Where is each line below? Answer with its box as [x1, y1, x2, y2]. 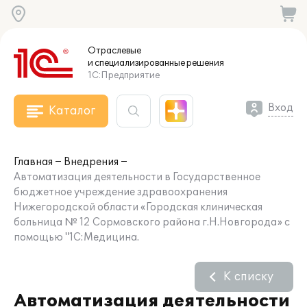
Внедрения [64, 156, 119, 168]
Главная [14, 156, 53, 168]
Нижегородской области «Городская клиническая [14, 201, 262, 213]
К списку [223, 270, 273, 284]
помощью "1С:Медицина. [14, 232, 139, 243]
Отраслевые [88, 45, 141, 56]
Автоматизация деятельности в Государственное [14, 171, 260, 183]
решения [185, 58, 224, 69]
